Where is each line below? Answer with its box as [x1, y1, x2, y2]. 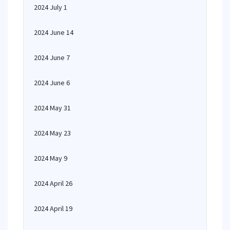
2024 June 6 [34, 78, 70, 87]
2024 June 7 [34, 53, 70, 62]
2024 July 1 [34, 3, 67, 12]
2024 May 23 [34, 128, 71, 138]
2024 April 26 [34, 179, 72, 188]
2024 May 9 [34, 154, 67, 163]
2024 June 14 [34, 28, 73, 37]
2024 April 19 [34, 204, 72, 213]
